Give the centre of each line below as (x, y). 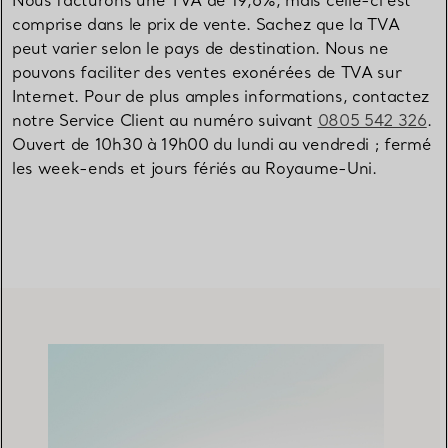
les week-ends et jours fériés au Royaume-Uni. (194, 168)
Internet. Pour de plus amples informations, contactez (221, 96)
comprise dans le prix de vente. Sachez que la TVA (206, 24)
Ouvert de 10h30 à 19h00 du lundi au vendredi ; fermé (222, 144)
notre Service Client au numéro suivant (165, 120)
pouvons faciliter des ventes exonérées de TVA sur (207, 72)
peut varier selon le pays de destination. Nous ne (200, 48)
